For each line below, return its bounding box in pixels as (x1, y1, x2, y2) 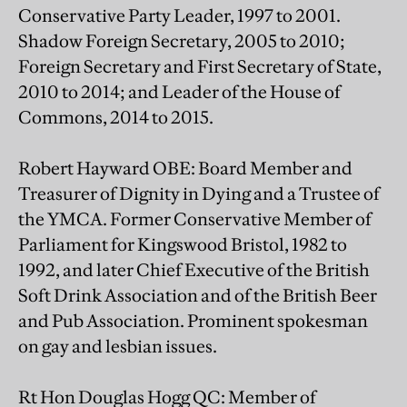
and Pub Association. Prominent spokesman (18, 309, 368, 332)
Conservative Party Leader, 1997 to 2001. (18, 4, 341, 26)
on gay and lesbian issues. (18, 334, 217, 357)
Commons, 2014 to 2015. (18, 105, 213, 128)
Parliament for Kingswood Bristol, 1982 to (18, 233, 347, 255)
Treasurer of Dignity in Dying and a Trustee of (18, 182, 380, 204)
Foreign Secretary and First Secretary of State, (18, 55, 382, 77)
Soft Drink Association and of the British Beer (18, 283, 377, 306)
